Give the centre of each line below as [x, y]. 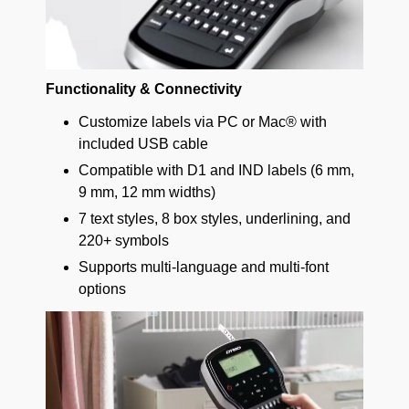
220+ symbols [124, 241]
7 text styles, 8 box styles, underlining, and [215, 219]
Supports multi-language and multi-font [204, 267]
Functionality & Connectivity [144, 89]
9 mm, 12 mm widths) [147, 193]
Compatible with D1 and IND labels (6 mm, [216, 171]
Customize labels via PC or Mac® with [203, 122]
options [102, 289]
